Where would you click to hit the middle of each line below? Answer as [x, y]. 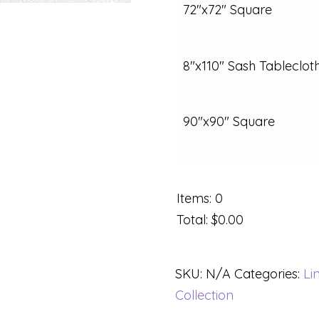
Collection [204, 296]
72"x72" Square [227, 10]
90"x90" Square [229, 122]
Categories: [268, 274]
